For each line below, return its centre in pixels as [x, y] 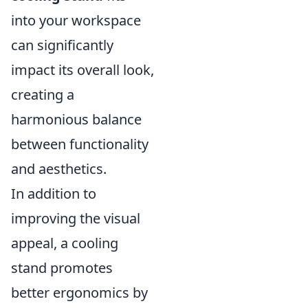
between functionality [80, 144]
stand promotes [62, 268]
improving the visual [76, 218]
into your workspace [76, 20]
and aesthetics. [59, 169]
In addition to [54, 194]
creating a [43, 95]
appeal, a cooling [65, 243]
